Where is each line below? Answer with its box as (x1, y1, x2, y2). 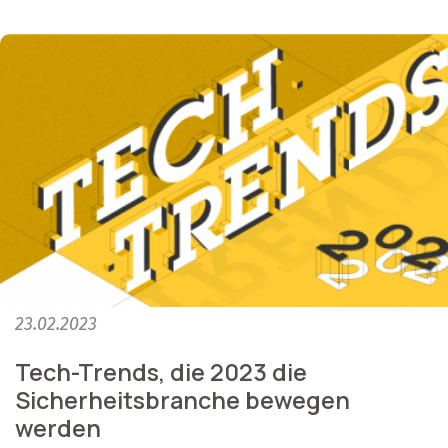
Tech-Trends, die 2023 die (15, 355, 307, 388)
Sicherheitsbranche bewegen (15, 383, 350, 416)
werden (15, 411, 101, 444)
